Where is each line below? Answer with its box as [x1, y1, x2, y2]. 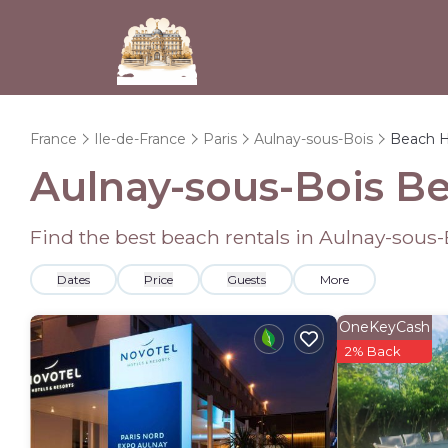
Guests [227, 272, 266, 287]
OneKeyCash [339, 318, 430, 336]
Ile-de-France [94, 130, 186, 148]
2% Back [345, 343, 401, 359]
